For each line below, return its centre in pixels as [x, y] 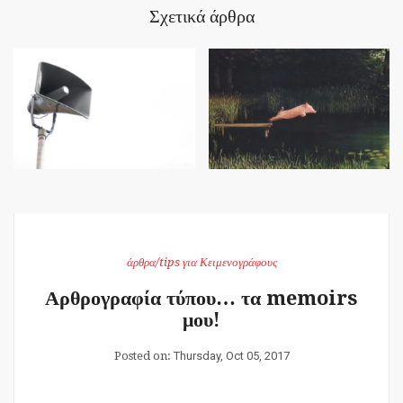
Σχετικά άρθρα [201, 16]
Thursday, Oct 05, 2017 [231, 355]
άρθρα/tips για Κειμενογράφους [201, 262]
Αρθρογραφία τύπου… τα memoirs [201, 298]
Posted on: [143, 355]
